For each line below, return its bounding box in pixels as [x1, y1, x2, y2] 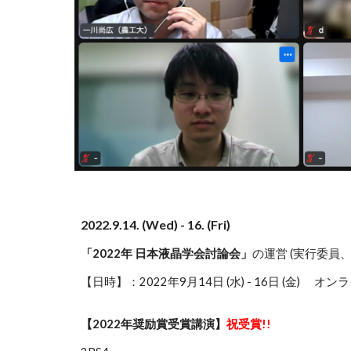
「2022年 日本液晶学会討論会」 [80, 247, 252, 260]
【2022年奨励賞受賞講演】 [80, 317, 226, 331]
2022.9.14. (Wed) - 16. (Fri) [80, 217, 230, 232]
